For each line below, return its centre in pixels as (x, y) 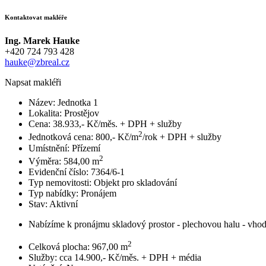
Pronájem (99, 193)
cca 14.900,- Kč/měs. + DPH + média (130, 258)
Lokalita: (45, 113)
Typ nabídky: (55, 193)
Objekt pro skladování (135, 182)
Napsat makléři (33, 83)
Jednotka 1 (77, 103)
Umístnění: (50, 148)
